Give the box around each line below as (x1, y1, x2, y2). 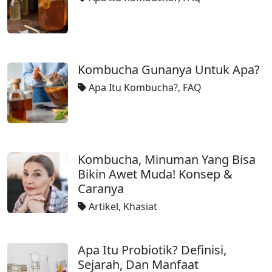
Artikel (89, 200, 118, 213)
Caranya (78, 180, 124, 197)
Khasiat (123, 200, 157, 213)
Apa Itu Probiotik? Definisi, (78, 242, 226, 258)
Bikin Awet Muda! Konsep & (78, 166, 233, 182)
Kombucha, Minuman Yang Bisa (78, 151, 256, 168)
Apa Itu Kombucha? (89, 81, 178, 94)
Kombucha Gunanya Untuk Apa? (78, 61, 260, 78)
